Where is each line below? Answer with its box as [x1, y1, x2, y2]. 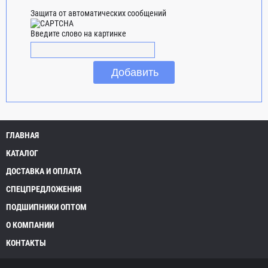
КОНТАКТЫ [6, 237, 46, 248]
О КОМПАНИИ [6, 220, 54, 230]
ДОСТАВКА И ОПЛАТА [6, 166, 81, 176]
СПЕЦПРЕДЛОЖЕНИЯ [6, 184, 81, 194]
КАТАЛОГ [6, 148, 38, 158]
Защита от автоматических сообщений [31, 8, 166, 18]
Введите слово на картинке [31, 28, 126, 38]
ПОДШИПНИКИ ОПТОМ [6, 202, 87, 212]
